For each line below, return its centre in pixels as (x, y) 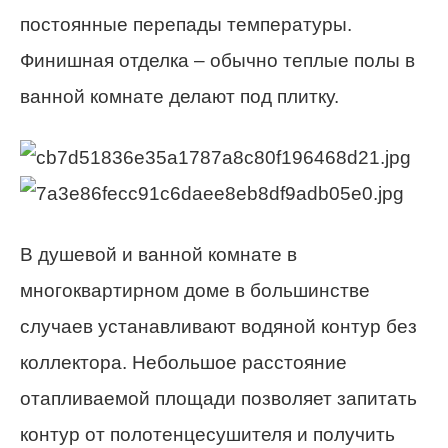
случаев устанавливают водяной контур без (218, 326)
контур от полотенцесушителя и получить (207, 434)
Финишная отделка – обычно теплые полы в (217, 60)
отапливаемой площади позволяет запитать (218, 398)
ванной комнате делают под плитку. (179, 96)
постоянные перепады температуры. (186, 24)
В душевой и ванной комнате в (158, 254)
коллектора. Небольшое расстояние (183, 362)
